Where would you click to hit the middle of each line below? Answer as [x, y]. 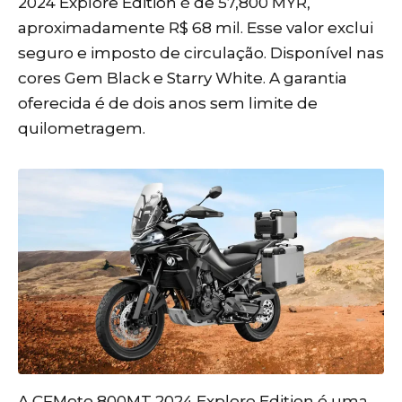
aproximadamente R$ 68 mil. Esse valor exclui [196, 27]
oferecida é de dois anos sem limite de [168, 103]
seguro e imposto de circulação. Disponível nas [201, 52]
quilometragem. [82, 128]
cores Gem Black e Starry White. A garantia [183, 78]
